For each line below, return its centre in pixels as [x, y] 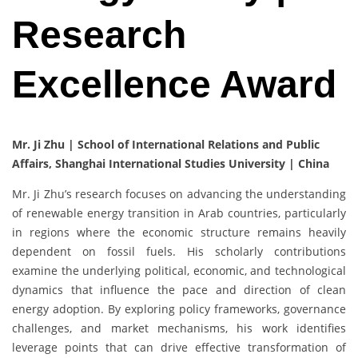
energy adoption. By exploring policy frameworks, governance [179, 309]
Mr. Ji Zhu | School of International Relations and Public [166, 145]
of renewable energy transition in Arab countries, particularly [179, 213]
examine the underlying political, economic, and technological [179, 271]
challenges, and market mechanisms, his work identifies [179, 328]
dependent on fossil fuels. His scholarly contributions [179, 252]
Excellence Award [174, 85]
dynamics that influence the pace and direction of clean [179, 290]
